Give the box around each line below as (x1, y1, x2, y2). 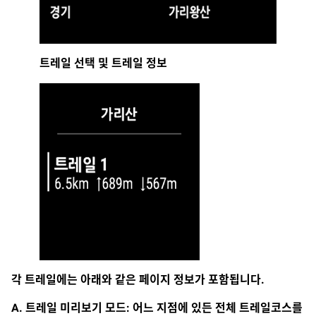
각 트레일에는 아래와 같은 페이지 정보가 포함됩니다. (11, 272, 265, 286)
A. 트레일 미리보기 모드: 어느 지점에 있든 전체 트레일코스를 (11, 300, 303, 315)
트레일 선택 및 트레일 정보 (39, 56, 167, 70)
